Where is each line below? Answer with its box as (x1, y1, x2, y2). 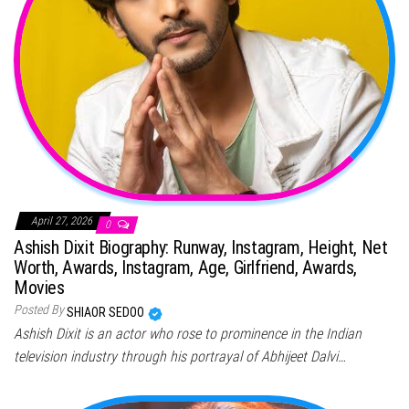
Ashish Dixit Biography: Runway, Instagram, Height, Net (14, 236, 388, 259)
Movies (14, 277, 65, 299)
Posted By (14, 302, 64, 318)
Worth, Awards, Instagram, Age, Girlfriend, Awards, (14, 257, 358, 279)
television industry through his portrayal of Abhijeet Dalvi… (14, 348, 346, 366)
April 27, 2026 (31, 215, 95, 228)
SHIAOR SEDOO (67, 305, 147, 320)
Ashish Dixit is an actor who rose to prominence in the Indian (14, 325, 362, 343)
